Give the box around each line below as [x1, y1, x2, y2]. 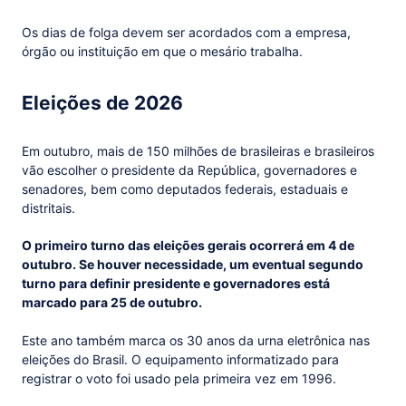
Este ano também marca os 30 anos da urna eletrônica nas [22, 333, 370, 349]
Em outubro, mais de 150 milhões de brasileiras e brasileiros [22, 142, 374, 159]
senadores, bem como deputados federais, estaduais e [22, 180, 348, 197]
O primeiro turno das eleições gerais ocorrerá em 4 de [22, 237, 354, 254]
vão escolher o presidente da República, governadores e [22, 161, 357, 178]
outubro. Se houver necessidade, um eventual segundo [22, 256, 363, 273]
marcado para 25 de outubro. [22, 295, 202, 311]
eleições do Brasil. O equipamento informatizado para [22, 352, 339, 368]
